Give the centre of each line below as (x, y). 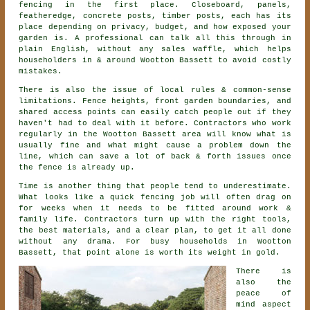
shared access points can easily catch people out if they (155, 112)
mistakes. (41, 71)
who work (269, 123)
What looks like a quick (80, 197)
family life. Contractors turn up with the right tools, (155, 219)
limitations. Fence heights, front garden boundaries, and (155, 101)
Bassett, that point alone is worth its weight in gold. (150, 252)
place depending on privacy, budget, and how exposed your (155, 27)
